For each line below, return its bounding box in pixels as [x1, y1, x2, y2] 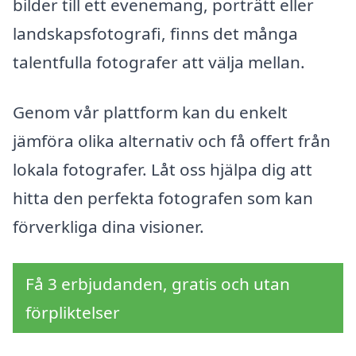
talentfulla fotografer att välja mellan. [13, 50, 305, 73]
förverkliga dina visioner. [13, 215, 204, 238]
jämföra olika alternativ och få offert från [13, 130, 331, 153]
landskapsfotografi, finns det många [13, 21, 298, 44]
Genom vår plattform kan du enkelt [13, 101, 288, 124]
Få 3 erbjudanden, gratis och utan [25, 273, 290, 296]
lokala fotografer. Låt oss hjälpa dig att [13, 158, 312, 181]
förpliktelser [25, 301, 120, 324]
